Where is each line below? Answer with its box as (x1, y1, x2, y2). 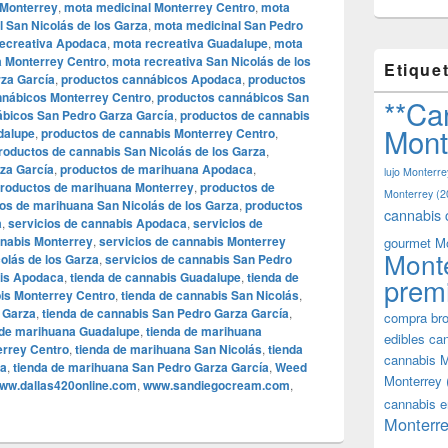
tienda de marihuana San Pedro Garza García (13, 358, 269, 376)
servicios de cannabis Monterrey (99, 232, 286, 250)
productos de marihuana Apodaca (60, 160, 253, 178)
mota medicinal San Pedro (154, 16, 303, 34)
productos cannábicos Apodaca (61, 70, 242, 88)
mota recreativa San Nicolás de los (112, 52, 311, 70)
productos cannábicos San (157, 88, 309, 106)
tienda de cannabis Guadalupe (70, 268, 241, 286)
